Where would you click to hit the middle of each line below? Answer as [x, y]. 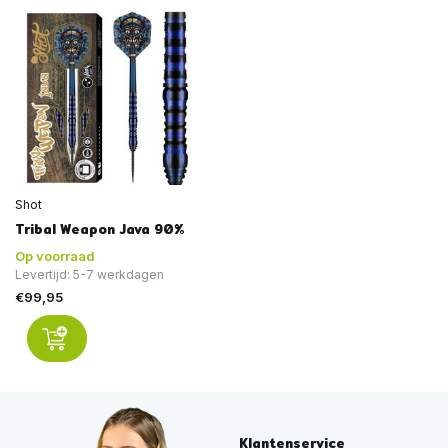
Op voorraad [55, 255]
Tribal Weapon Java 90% [99, 228]
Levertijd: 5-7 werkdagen [89, 274]
